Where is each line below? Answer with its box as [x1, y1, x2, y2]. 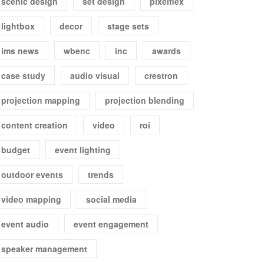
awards [152, 45, 181, 57]
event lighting [55, 144, 111, 156]
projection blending [105, 94, 184, 106]
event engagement [74, 218, 148, 230]
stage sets [107, 20, 149, 32]
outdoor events [1, 169, 63, 180]
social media [86, 193, 137, 205]
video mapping [1, 193, 61, 205]
